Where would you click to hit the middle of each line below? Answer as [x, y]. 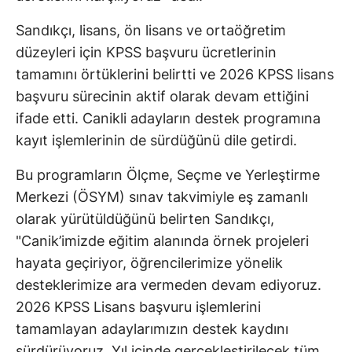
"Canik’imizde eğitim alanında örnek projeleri [162, 240]
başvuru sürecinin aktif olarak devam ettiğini [162, 96]
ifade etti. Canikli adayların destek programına [168, 118]
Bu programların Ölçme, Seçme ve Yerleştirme [168, 174]
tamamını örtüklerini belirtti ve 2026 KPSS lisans [175, 74]
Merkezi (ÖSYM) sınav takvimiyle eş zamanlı [162, 196]
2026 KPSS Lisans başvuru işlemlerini [138, 306]
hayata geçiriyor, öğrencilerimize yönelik [149, 262]
